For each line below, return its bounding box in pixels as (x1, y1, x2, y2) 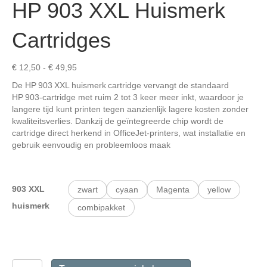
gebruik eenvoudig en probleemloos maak (12, 140, 170, 150)
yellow (207, 184, 231, 194)
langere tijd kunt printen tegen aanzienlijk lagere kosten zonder (12, 104, 249, 114)
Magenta (156, 184, 190, 194)
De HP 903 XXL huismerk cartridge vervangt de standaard (12, 80, 229, 91)
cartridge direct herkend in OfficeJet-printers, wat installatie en (12, 128, 246, 138)
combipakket (77, 202, 125, 212)
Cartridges (12, 28, 111, 53)
